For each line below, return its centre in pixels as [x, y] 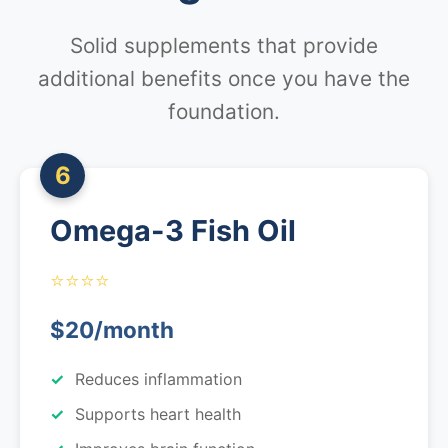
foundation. [224, 111]
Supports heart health [158, 414]
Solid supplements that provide [224, 45]
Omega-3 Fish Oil [173, 230]
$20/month [112, 329]
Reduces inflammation [158, 379]
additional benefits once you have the [224, 78]
